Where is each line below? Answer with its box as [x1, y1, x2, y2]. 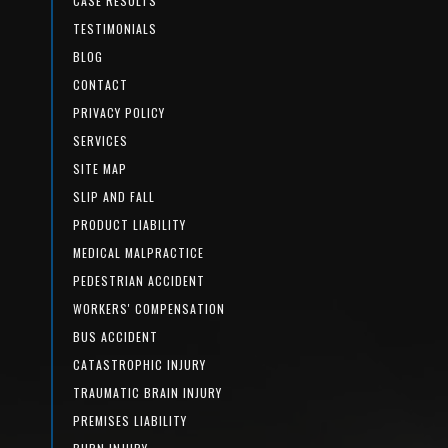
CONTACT [72, 75, 128, 93]
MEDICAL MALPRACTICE [72, 243, 204, 261]
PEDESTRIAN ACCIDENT [72, 271, 205, 289]
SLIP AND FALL [72, 187, 155, 205]
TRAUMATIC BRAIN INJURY [72, 383, 222, 401]
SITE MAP [72, 159, 127, 177]
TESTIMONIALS [72, 19, 157, 37]
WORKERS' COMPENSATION [72, 299, 225, 317]
